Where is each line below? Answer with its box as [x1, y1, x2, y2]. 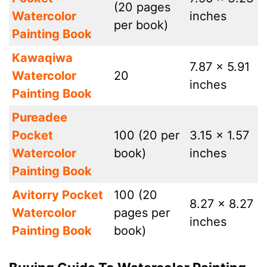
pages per [114, 206, 170, 220]
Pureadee [12, 110, 67, 125]
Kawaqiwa [12, 51, 73, 65]
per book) [114, 18, 168, 32]
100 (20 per [114, 128, 179, 142]
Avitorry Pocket [12, 188, 103, 202]
